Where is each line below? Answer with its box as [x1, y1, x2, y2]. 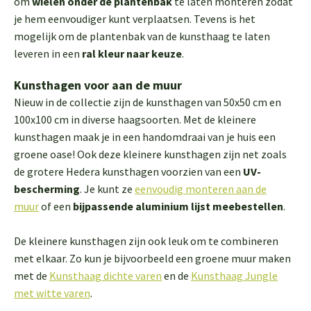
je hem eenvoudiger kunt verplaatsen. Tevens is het [14, 12, 255, 26]
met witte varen [14, 286, 90, 300]
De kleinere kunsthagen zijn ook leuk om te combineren [14, 234, 278, 248]
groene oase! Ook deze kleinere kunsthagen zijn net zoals [14, 147, 287, 161]
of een [39, 199, 73, 213]
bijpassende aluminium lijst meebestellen [73, 199, 283, 213]
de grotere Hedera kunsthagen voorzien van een [14, 165, 243, 178]
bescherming [14, 182, 80, 196]
